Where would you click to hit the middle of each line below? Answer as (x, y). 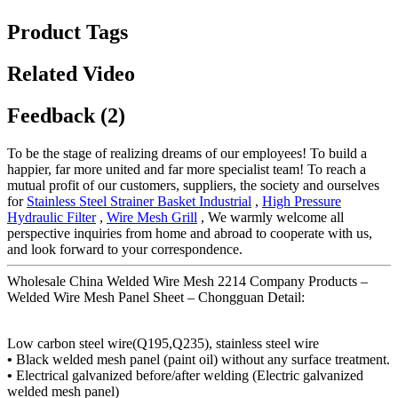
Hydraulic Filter (52, 217)
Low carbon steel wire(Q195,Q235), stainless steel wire (163, 343)
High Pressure (302, 201)
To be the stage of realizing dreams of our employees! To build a (187, 153)
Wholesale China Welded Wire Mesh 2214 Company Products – (187, 281)
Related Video (71, 73)
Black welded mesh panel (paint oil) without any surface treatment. (203, 359)
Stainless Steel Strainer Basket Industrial (139, 201)
